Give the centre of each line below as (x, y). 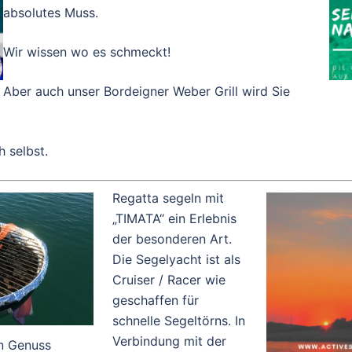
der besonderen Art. (172, 238)
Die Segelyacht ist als (176, 259)
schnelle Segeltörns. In (179, 320)
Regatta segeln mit (168, 198)
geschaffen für (156, 300)
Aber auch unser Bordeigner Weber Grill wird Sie (147, 91)
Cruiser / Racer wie (169, 279)
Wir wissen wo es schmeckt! (87, 51)
